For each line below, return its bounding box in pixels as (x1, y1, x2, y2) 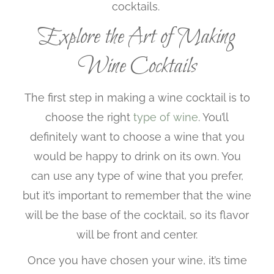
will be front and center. (76, 228, 198, 242)
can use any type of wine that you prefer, (31, 169, 243, 183)
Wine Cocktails (77, 51, 197, 82)
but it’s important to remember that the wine (23, 189, 251, 202)
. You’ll (198, 111, 229, 124)
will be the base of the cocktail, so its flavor (25, 209, 249, 222)
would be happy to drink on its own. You (33, 150, 241, 163)
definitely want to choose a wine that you (29, 130, 245, 144)
